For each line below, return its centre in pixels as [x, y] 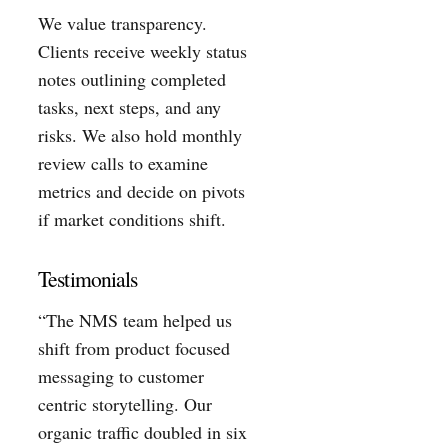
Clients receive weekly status [142, 51]
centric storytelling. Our [125, 403]
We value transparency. [122, 23]
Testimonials [88, 278]
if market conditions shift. [132, 219]
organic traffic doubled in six [142, 431]
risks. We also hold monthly [140, 135]
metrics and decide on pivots [141, 191]
